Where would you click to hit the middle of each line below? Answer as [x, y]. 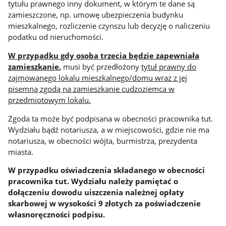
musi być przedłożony [102, 66]
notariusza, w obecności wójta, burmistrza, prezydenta [103, 140]
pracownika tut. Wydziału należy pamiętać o [93, 181]
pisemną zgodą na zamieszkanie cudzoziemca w [92, 89]
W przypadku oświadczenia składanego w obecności [107, 170]
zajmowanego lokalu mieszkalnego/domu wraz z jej [98, 77]
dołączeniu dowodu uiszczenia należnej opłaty [96, 192]
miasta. [21, 152]
